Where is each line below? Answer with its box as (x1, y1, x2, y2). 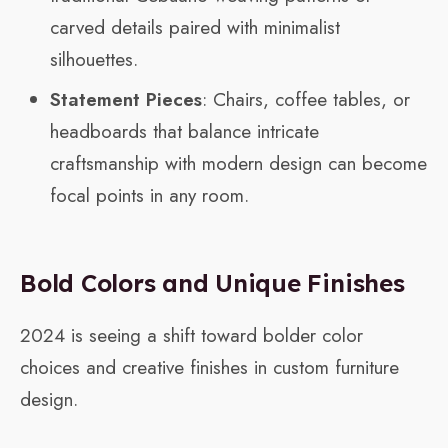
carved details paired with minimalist (50, 14, 340, 42)
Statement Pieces (50, 86, 202, 114)
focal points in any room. (50, 182, 249, 210)
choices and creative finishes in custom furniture (20, 354, 399, 382)
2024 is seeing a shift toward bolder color (20, 322, 363, 350)
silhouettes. (50, 46, 138, 74)
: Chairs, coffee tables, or (202, 86, 410, 114)
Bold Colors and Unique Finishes (20, 268, 405, 299)
